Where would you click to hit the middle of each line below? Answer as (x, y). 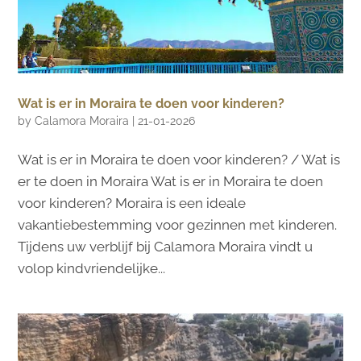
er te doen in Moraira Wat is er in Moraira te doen (171, 182)
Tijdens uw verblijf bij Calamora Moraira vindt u (166, 247)
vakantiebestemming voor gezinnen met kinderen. (178, 225)
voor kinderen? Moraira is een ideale (132, 203)
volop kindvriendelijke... (92, 269)
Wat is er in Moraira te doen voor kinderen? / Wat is (179, 160)
